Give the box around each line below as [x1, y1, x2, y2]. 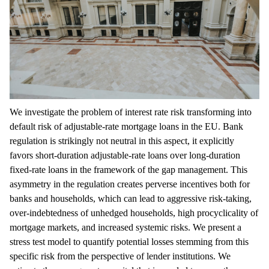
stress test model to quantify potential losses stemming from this [10, 236, 249, 247]
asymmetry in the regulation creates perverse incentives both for [10, 178, 250, 189]
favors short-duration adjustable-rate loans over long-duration [10, 150, 240, 160]
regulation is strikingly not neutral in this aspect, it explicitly [10, 135, 234, 146]
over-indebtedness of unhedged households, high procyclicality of [10, 207, 258, 218]
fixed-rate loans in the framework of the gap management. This [10, 164, 247, 175]
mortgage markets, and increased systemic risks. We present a [10, 222, 241, 232]
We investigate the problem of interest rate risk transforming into [10, 106, 252, 117]
